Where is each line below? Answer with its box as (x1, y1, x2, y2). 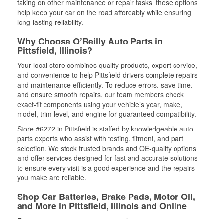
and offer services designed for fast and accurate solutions (17, 153, 197, 163)
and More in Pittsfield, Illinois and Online (17, 199, 187, 212)
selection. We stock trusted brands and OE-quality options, (17, 143, 198, 153)
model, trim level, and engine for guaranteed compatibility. (17, 109, 196, 119)
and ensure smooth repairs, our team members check (17, 89, 184, 99)
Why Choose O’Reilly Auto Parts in (17, 34, 163, 47)
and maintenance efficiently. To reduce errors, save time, (17, 79, 193, 89)
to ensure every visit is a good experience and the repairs (17, 162, 195, 173)
